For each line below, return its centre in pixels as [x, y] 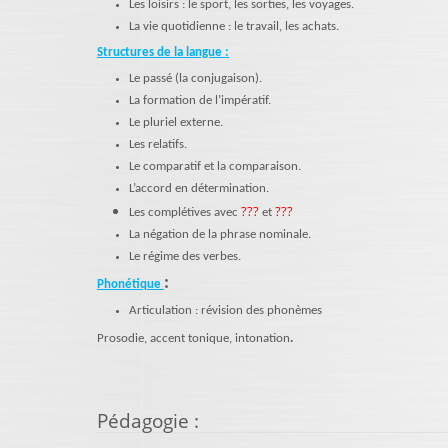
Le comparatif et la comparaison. [215, 166]
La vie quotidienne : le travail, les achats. [234, 26]
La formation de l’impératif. [200, 100]
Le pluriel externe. [176, 122]
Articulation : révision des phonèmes [225, 310]
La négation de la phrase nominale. [220, 234]
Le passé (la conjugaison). [195, 78]
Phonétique [130, 284]
